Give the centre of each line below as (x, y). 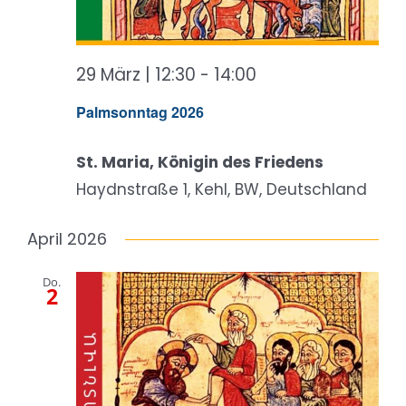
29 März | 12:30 (136, 74)
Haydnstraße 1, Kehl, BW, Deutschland (222, 190)
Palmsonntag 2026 (140, 112)
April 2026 (67, 239)
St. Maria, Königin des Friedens (200, 163)
